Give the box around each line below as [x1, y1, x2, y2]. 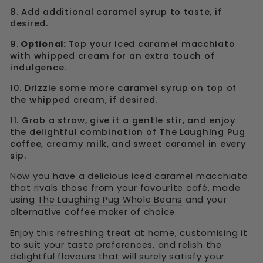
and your [183, 194, 227, 205]
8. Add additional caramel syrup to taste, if [10, 6, 222, 18]
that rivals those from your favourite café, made [10, 182, 241, 194]
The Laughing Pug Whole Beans [38, 194, 183, 205]
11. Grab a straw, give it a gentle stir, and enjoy [10, 114, 236, 126]
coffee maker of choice [64, 206, 176, 218]
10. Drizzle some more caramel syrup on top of [10, 82, 237, 94]
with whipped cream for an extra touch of [10, 50, 215, 62]
